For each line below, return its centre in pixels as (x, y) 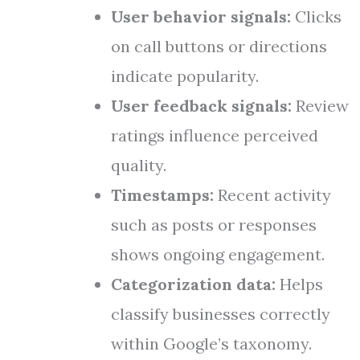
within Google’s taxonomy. (211, 344)
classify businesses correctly (221, 314)
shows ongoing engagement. (218, 254)
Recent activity (272, 195)
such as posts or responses (214, 225)
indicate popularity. (185, 76)
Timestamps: (162, 195)
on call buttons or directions (219, 46)
